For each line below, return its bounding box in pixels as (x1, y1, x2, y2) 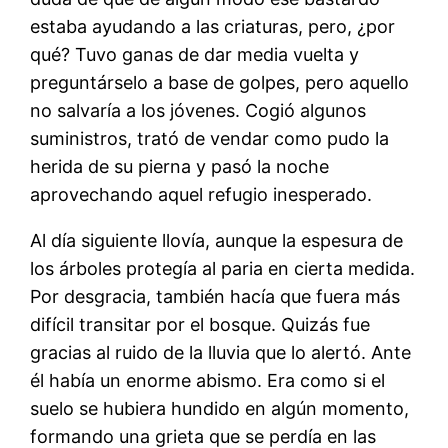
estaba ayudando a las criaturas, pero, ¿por (30, 16, 396, 38)
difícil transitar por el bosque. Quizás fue (30, 314, 371, 336)
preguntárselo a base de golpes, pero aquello (30, 72, 410, 94)
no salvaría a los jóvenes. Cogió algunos (30, 100, 367, 122)
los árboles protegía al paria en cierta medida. (30, 258, 416, 280)
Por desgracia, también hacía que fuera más (30, 286, 401, 308)
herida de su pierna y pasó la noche (30, 156, 330, 178)
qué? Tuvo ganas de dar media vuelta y (30, 44, 360, 66)
